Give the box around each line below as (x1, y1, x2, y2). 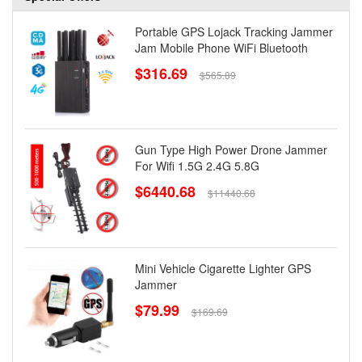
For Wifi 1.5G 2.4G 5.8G (134, 158, 259, 175)
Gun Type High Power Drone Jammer (134, 141, 327, 158)
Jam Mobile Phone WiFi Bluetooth (134, 39, 308, 56)
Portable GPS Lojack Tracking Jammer (134, 23, 333, 40)
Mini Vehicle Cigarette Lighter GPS (134, 260, 311, 277)
